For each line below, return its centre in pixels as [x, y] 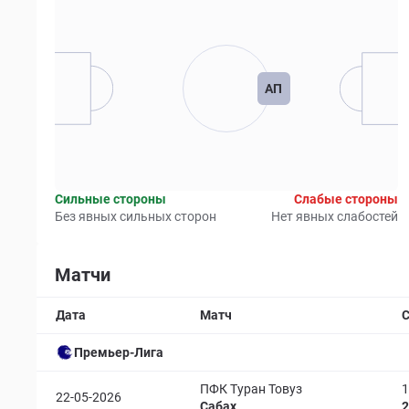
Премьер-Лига [119, 352]
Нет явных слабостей [334, 216]
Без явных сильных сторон [136, 216]
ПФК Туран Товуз [251, 389]
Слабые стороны [346, 199]
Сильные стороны [110, 199]
